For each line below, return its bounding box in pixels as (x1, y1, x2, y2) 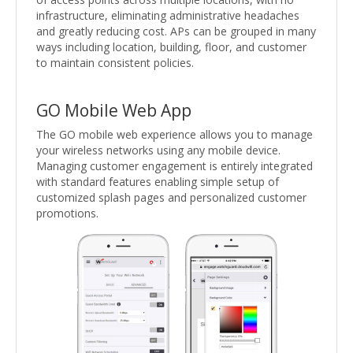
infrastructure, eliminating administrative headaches (36, 7, 299, 23)
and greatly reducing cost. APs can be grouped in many (36, 23, 316, 39)
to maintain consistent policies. (36, 54, 194, 70)
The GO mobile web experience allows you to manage (36, 126, 313, 142)
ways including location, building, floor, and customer (36, 39, 307, 54)
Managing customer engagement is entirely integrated (36, 158, 313, 173)
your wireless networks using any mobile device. (36, 142, 281, 158)
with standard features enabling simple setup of (36, 173, 279, 189)
